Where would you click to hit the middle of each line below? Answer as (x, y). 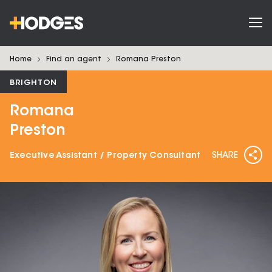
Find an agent (74, 59)
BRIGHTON (33, 83)
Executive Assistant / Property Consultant (105, 156)
